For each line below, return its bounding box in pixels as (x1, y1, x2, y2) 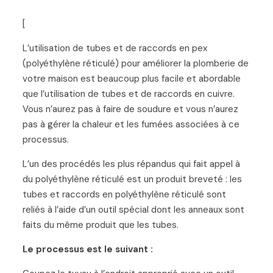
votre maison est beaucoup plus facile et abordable (22, 72, 241, 85)
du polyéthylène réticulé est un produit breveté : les (22, 172, 242, 185)
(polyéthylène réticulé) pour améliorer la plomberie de (22, 57, 249, 69)
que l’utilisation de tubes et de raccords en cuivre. (22, 87, 235, 100)
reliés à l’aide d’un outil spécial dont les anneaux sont (22, 203, 244, 216)
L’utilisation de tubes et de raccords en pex (22, 41, 207, 54)
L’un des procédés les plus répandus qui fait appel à (22, 157, 240, 170)
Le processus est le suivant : (22, 243, 153, 255)
